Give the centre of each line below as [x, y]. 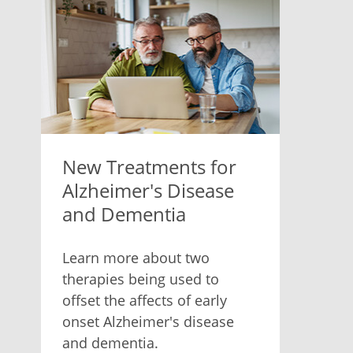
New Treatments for [149, 166]
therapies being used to [140, 279]
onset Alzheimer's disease [148, 321]
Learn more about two [136, 257]
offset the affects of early [144, 300]
